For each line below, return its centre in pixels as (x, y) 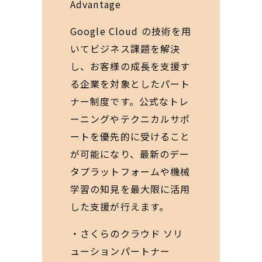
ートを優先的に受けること (130, 136)
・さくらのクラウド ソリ (127, 233)
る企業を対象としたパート (130, 84)
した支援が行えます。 (120, 206)
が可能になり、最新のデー (130, 154)
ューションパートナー (120, 251)
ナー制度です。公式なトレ (130, 101)
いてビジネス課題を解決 (125, 49)
